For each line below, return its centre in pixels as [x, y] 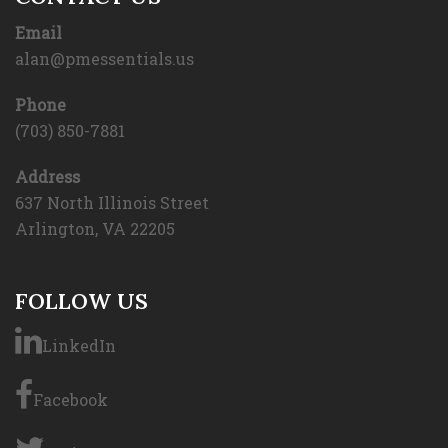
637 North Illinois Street [112, 203]
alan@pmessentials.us [104, 59]
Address [47, 177]
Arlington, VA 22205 [95, 229]
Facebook [70, 400]
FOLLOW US [81, 301]
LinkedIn [79, 346]
